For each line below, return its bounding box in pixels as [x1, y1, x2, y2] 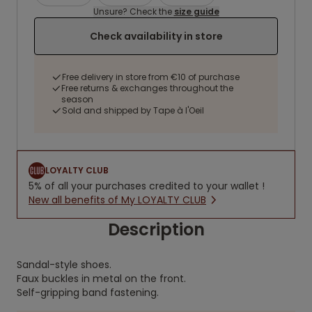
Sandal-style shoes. [17, 258, 111, 272]
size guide [173, 6, 219, 17]
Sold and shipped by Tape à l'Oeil [62, 104, 204, 116]
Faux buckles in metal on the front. [17, 272, 186, 286]
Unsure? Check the [93, 6, 174, 17]
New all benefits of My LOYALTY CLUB [29, 193, 206, 207]
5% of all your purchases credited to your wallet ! [29, 179, 265, 193]
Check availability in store [89, 29, 223, 43]
